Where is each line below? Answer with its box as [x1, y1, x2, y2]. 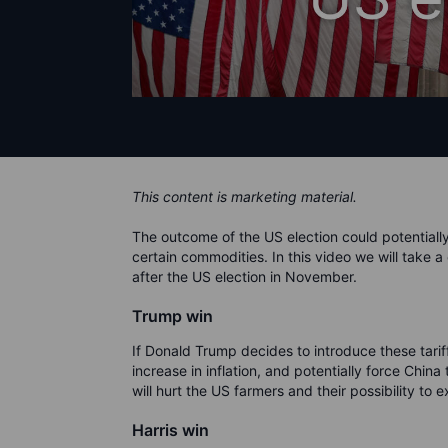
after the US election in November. [132, 268, 357, 286]
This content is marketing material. [132, 188, 361, 206]
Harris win [132, 420, 209, 441]
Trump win [132, 306, 213, 327]
